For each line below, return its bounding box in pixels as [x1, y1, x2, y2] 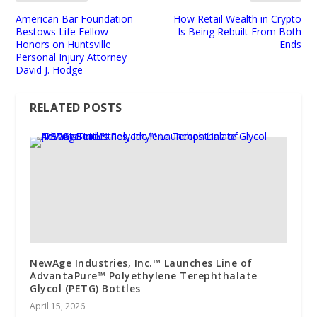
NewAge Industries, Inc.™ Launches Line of [30, 255, 253, 270]
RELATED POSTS [30, 99, 122, 115]
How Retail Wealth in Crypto [173, 11, 301, 25]
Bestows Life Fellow [16, 24, 109, 38]
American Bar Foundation [16, 11, 134, 25]
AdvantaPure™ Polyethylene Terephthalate [30, 268, 258, 282]
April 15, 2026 [30, 299, 86, 312]
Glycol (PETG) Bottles [30, 281, 141, 295]
